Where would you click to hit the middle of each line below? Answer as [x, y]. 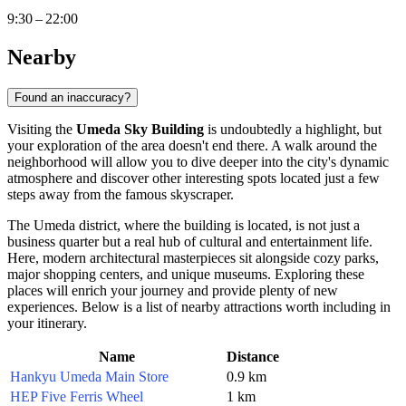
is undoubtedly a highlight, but [293, 129]
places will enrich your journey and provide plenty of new [173, 290]
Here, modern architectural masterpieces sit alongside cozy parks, [193, 257]
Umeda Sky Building [140, 129]
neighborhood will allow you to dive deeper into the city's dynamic [198, 161]
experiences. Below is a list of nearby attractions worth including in [199, 306]
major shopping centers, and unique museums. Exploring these [186, 274]
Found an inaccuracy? [72, 97]
